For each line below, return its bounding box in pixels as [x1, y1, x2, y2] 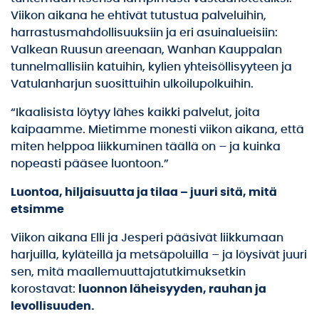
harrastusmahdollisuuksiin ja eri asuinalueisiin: [11, 27, 278, 39]
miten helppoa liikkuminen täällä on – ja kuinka [11, 141, 281, 153]
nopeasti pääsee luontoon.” [11, 158, 169, 170]
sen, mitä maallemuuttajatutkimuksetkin [11, 266, 246, 278]
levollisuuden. [11, 300, 95, 313]
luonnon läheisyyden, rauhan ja [78, 283, 266, 296]
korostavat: [11, 283, 78, 296]
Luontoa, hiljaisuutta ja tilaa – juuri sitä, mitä [11, 187, 277, 199]
